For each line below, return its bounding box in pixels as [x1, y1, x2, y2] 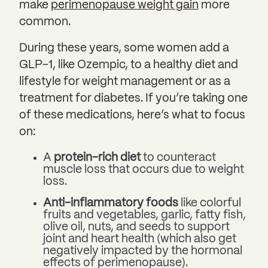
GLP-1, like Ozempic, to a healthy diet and [19, 60, 238, 71]
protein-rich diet [54, 153, 141, 164]
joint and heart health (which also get [43, 234, 236, 245]
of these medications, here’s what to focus [19, 110, 245, 121]
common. [19, 17, 71, 28]
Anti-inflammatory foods [43, 198, 178, 209]
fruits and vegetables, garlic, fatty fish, [43, 210, 246, 221]
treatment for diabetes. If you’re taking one [19, 93, 248, 105]
